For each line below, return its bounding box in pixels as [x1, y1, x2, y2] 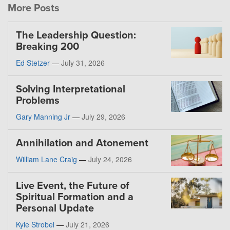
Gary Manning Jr [16, 111, 70, 122]
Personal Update [16, 202, 94, 215]
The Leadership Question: [16, 29, 136, 42]
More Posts [8, 2, 60, 15]
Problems [16, 94, 60, 107]
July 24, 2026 [88, 154, 132, 165]
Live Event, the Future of [16, 180, 129, 193]
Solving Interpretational [16, 83, 125, 96]
